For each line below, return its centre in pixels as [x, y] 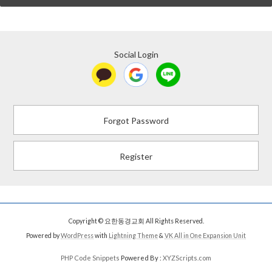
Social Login [136, 55]
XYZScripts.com [187, 258]
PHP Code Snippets [90, 258]
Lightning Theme [133, 236]
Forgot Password [136, 121]
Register [136, 157]
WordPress [77, 236]
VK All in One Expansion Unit [205, 236]
